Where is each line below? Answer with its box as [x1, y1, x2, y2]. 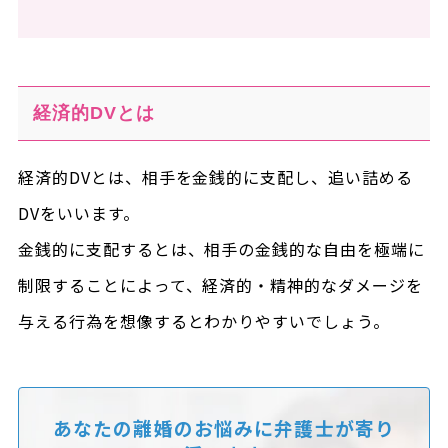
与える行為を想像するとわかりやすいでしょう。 [17, 309, 391, 333]
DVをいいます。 [17, 201, 140, 225]
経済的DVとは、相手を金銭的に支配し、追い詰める [17, 165, 413, 189]
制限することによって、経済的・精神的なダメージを [17, 273, 423, 297]
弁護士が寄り [274, 413, 396, 441]
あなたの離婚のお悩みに [52, 413, 275, 441]
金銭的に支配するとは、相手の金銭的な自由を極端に [17, 237, 425, 261]
